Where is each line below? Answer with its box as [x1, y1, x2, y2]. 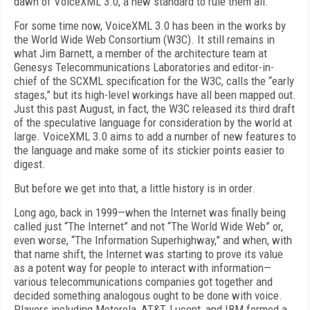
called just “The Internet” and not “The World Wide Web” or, [14, 219, 283, 233]
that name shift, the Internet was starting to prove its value [14, 247, 283, 261]
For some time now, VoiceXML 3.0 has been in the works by [14, 19, 286, 33]
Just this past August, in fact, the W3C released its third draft [14, 102, 295, 116]
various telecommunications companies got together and [14, 275, 273, 289]
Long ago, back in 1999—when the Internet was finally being [14, 206, 286, 219]
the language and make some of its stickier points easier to [14, 143, 284, 157]
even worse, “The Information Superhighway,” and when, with [14, 233, 292, 247]
